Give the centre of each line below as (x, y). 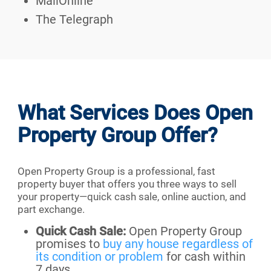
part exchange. (51, 210)
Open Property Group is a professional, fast (116, 171)
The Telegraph (74, 20)
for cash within (204, 257)
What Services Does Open (135, 113)
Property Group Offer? (118, 135)
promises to (69, 244)
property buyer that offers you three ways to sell (127, 184)
